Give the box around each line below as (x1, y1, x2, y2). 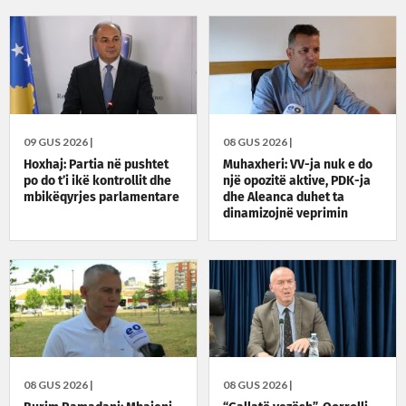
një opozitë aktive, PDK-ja (223, 174, 372, 188)
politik (223, 223, 261, 237)
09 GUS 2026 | (24, 134, 93, 149)
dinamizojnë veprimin (223, 207, 349, 220)
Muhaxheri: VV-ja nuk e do (223, 158, 373, 171)
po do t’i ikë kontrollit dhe (24, 174, 171, 188)
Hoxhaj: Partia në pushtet (24, 158, 169, 171)
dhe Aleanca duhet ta (223, 190, 345, 204)
